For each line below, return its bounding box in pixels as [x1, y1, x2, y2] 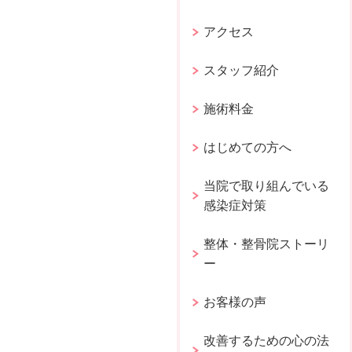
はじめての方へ [203, 140, 292, 154]
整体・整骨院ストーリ [203, 236, 330, 251]
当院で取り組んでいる [203, 178, 330, 192]
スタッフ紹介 [203, 63, 280, 77]
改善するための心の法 [203, 333, 330, 347]
